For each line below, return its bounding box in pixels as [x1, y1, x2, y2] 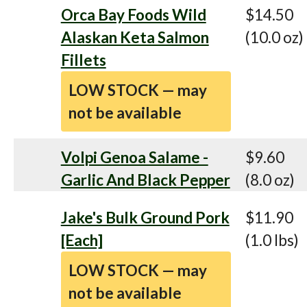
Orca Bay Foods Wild [60, 5, 206, 24]
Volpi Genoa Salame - [60, 148, 208, 167]
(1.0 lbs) [245, 230, 299, 249]
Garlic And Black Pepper [60, 171, 230, 190]
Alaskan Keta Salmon [60, 27, 209, 47]
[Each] [60, 230, 103, 249]
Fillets [60, 50, 106, 69]
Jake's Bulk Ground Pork [60, 208, 230, 227]
